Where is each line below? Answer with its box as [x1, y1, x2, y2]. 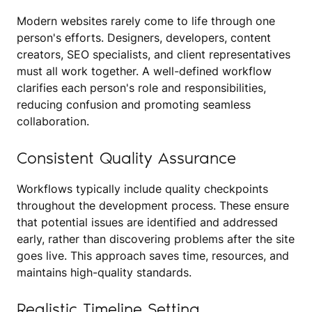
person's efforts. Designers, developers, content [17, 30, 271, 45]
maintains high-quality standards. [17, 265, 192, 279]
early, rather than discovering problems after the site [17, 231, 295, 246]
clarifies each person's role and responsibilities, [17, 80, 266, 95]
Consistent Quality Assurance [17, 147, 236, 168]
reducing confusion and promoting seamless [17, 97, 251, 111]
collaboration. [17, 114, 89, 128]
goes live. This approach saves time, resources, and [17, 248, 289, 263]
